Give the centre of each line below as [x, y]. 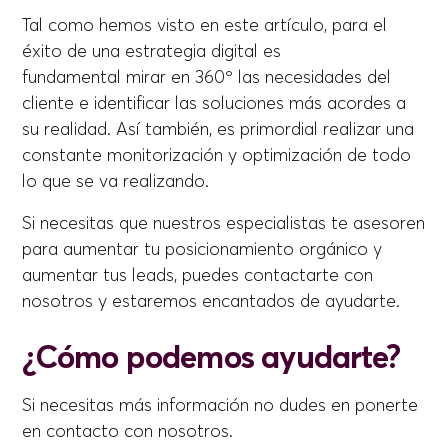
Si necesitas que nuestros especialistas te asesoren [224, 223]
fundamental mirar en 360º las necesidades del [207, 77]
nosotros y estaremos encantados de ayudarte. [214, 301]
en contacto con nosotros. [128, 431]
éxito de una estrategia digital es [152, 51]
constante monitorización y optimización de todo [217, 155]
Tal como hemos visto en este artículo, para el [205, 25]
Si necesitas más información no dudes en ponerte [220, 405]
